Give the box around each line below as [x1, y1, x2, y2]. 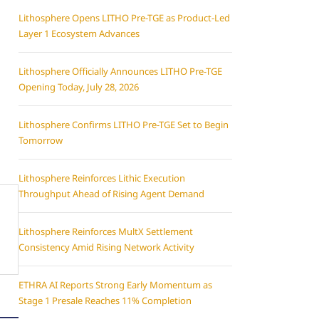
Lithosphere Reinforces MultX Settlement [19, 225, 193, 238]
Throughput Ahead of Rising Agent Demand [19, 187, 204, 200]
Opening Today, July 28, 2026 [19, 80, 139, 93]
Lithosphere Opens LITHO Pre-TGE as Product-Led [19, 11, 230, 24]
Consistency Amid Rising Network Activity [19, 241, 194, 253]
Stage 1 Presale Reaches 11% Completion [19, 294, 192, 307]
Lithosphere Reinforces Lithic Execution [19, 172, 185, 184]
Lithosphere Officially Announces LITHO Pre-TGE [19, 65, 222, 78]
